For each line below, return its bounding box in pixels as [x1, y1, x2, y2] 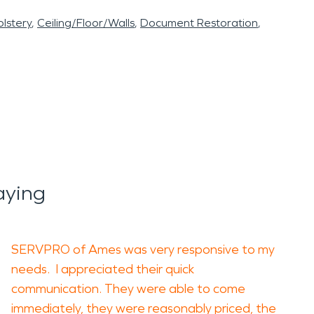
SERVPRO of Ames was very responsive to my [11, 242, 275, 257]
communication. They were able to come [11, 281, 245, 296]
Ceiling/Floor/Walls [37, 16, 135, 29]
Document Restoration [140, 16, 258, 29]
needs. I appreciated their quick [11, 261, 194, 277]
